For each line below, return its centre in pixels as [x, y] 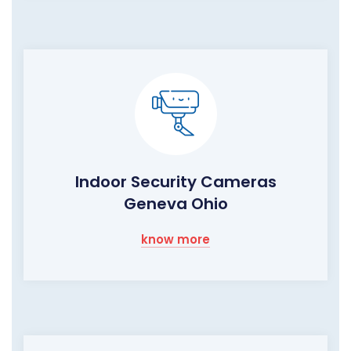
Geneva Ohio [175, 203]
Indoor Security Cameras [175, 181]
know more [175, 239]
